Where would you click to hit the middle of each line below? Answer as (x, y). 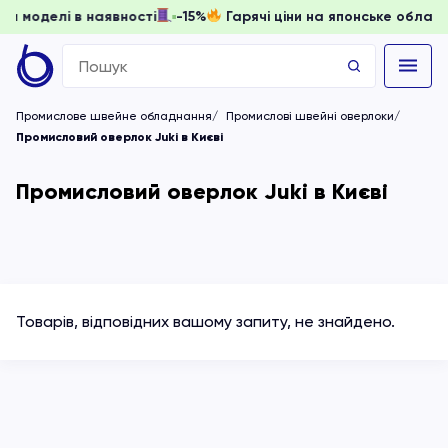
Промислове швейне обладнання (114, 116)
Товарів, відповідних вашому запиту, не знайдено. (205, 321)
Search (87, 56)
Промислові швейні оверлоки (310, 116)
